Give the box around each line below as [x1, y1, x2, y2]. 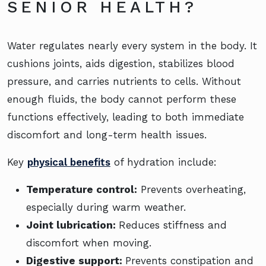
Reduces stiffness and [119, 218, 227, 231]
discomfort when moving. [26, 236, 151, 249]
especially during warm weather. [26, 201, 186, 213]
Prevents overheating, [137, 183, 246, 195]
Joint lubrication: [26, 218, 119, 231]
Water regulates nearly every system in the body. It [7, 39, 257, 52]
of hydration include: [110, 156, 217, 168]
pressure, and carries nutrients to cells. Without [7, 75, 241, 87]
